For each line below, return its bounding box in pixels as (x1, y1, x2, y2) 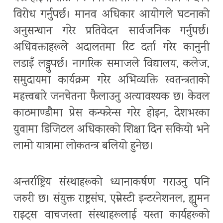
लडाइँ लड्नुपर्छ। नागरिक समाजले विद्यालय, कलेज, (13, 56, 210, 73)
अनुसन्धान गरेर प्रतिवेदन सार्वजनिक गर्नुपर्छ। (13, 23, 210, 40)
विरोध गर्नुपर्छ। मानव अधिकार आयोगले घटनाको (13, 7, 210, 24)
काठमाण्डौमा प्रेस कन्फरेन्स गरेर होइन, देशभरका (13, 106, 210, 122)
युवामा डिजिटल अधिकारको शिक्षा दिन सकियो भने (13, 122, 210, 139)
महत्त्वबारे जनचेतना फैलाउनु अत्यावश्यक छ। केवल (13, 89, 210, 106)
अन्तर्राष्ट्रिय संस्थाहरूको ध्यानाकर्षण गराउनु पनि (13, 175, 210, 192)
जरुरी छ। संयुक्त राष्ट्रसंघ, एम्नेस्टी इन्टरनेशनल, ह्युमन (13, 191, 210, 208)
